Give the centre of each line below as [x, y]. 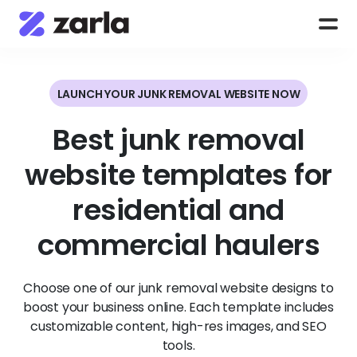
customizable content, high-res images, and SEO [178, 326]
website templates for [178, 175]
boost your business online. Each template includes [178, 307]
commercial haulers [178, 245]
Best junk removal [178, 140]
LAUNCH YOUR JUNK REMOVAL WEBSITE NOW [178, 94]
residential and [178, 210]
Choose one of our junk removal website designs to [178, 288]
